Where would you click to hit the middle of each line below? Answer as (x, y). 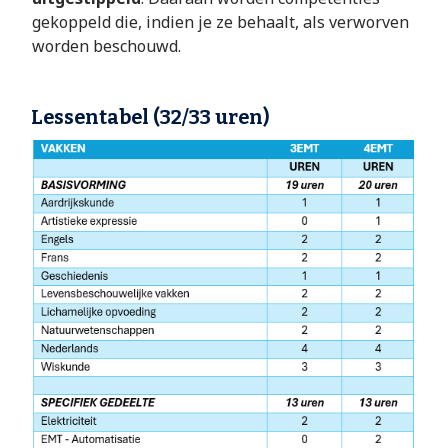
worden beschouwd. (106, 46)
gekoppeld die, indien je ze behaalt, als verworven (220, 22)
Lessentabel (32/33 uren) (150, 118)
